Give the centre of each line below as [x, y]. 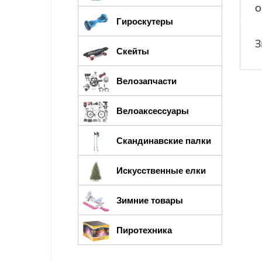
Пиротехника [144, 230]
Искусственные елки [161, 170]
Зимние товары [150, 200]
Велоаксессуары [153, 110]
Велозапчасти [146, 80]
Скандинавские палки [164, 140]
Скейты [133, 51]
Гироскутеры [145, 21]
